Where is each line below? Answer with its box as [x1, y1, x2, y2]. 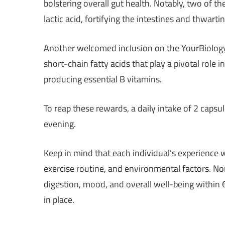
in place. [44, 193, 74, 207]
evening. [44, 117, 76, 131]
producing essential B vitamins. [44, 72, 162, 86]
